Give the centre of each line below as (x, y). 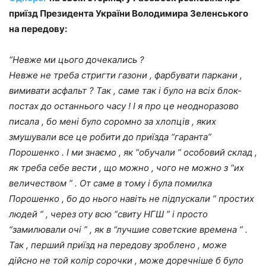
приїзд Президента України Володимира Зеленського (129, 13)
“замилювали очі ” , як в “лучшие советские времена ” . (128, 229)
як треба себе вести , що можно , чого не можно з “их (126, 167)
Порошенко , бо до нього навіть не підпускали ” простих (132, 198)
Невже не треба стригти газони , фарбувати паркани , (126, 75)
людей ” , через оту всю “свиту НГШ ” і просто (108, 214)
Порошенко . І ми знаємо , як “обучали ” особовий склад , (133, 152)
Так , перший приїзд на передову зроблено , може (118, 245)
